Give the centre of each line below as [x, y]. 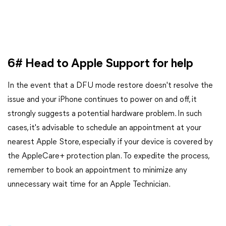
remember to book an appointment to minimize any [97, 171]
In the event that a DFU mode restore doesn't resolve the [110, 86]
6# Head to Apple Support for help [100, 64]
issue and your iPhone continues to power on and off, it [102, 100]
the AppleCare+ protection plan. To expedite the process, [108, 156]
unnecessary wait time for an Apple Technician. [89, 185]
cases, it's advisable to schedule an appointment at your [104, 128]
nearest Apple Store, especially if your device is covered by [110, 142]
